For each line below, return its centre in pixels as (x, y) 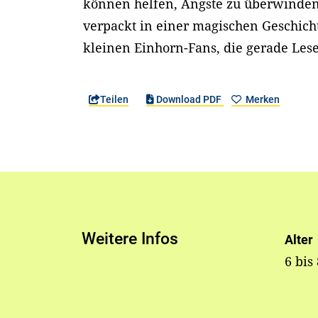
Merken (261, 100)
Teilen (115, 100)
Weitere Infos (130, 239)
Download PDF (188, 100)
